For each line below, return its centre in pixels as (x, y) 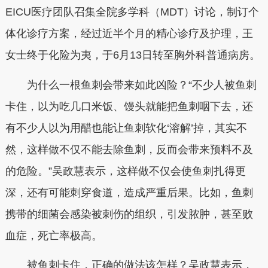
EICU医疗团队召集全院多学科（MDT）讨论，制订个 (132, 12)
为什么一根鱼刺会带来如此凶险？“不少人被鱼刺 (141, 85)
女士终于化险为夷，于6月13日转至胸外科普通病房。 (133, 55)
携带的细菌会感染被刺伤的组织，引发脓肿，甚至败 (129, 214)
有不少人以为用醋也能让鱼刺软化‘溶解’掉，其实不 (126, 128)
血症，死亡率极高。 (54, 235)
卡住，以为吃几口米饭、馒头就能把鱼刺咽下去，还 (129, 106)
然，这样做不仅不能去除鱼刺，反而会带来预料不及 (129, 149)
